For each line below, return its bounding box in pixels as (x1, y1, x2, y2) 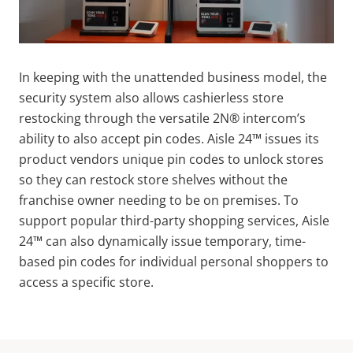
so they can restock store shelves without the (19, 170, 288, 188)
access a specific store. (19, 273, 157, 291)
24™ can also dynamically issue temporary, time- (19, 232, 306, 250)
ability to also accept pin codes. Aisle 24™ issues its (19, 129, 319, 147)
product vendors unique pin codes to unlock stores (19, 150, 324, 168)
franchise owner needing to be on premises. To (19, 191, 299, 209)
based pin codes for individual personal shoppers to (19, 252, 329, 270)
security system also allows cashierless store (19, 88, 284, 106)
